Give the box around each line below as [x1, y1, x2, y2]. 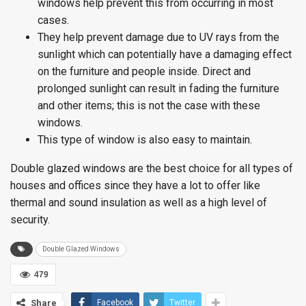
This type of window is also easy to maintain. [38, 133, 252, 146]
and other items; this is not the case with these [38, 99, 260, 112]
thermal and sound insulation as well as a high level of [10, 196, 267, 209]
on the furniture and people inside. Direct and [38, 65, 251, 78]
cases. [38, 14, 69, 27]
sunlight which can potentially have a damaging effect [38, 48, 292, 61]
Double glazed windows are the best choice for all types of [10, 162, 293, 175]
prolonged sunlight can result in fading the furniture [38, 82, 279, 95]
